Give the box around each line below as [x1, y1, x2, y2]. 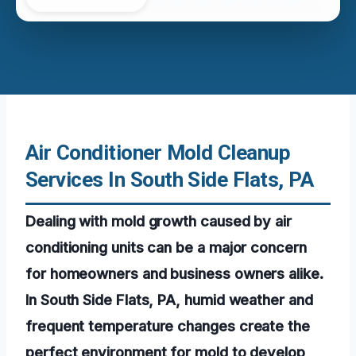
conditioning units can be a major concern [25, 238, 307, 256]
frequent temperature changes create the [25, 316, 310, 335]
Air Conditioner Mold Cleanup [25, 140, 291, 164]
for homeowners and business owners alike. [25, 264, 323, 282]
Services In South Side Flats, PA [25, 167, 314, 192]
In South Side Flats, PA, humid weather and [25, 290, 313, 308]
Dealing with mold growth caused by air [25, 211, 292, 230]
